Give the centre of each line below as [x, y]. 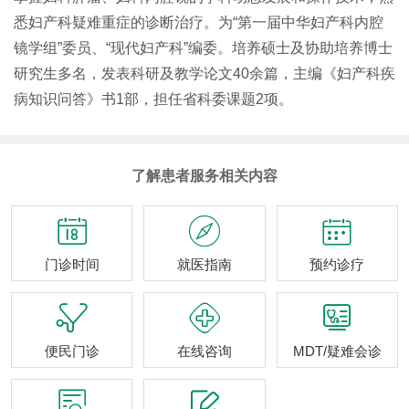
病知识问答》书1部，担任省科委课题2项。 [153, 99]
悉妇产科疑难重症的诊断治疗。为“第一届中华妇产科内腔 [199, 22]
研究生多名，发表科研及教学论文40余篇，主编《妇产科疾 [204, 73]
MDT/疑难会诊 [337, 351]
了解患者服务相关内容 [204, 176]
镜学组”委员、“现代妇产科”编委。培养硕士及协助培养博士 [203, 48]
